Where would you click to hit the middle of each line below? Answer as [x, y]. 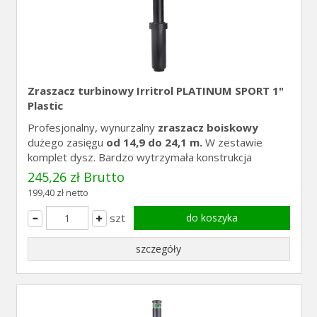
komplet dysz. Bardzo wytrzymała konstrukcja [139, 157]
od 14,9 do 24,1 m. [154, 142]
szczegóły [158, 249]
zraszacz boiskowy [208, 127]
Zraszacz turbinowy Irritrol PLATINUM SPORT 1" [155, 91]
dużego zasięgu [67, 142]
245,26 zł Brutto [76, 177]
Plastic [45, 105]
